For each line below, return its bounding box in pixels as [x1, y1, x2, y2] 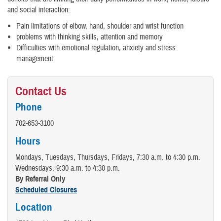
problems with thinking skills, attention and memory [16, 32, 163, 42]
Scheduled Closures [15, 184, 77, 195]
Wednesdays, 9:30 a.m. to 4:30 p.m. [15, 163, 120, 173]
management [16, 54, 53, 64]
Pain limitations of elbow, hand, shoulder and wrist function [16, 21, 184, 32]
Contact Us [15, 84, 67, 99]
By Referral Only [15, 174, 65, 184]
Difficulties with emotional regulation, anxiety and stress [16, 43, 176, 53]
